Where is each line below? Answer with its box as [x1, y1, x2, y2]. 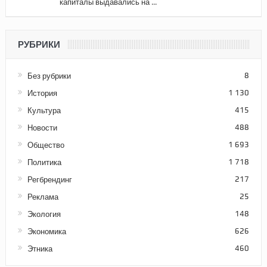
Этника [27, 243, 52, 254]
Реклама [27, 191, 58, 203]
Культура [27, 105, 61, 116]
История [27, 88, 57, 99]
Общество [27, 139, 64, 151]
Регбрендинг [27, 174, 72, 185]
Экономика [27, 226, 66, 237]
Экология [27, 209, 61, 220]
